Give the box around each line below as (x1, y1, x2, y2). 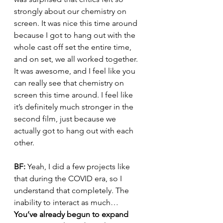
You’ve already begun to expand (14, 210, 130, 219)
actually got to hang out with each (14, 126, 135, 135)
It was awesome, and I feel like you (14, 66, 137, 76)
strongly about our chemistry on (14, 6, 128, 16)
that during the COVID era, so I (14, 174, 124, 183)
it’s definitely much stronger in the (14, 102, 135, 111)
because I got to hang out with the (14, 30, 137, 40)
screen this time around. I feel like (14, 90, 135, 100)
